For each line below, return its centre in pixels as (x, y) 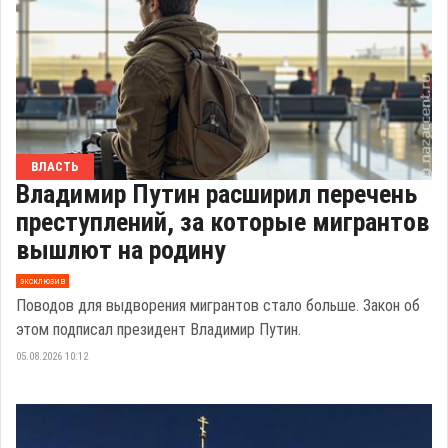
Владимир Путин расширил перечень (216, 193)
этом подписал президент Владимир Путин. (158, 329)
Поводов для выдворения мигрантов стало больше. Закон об (218, 305)
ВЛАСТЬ (55, 166)
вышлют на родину (121, 249)
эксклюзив (42, 281)
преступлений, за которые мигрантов (222, 221)
